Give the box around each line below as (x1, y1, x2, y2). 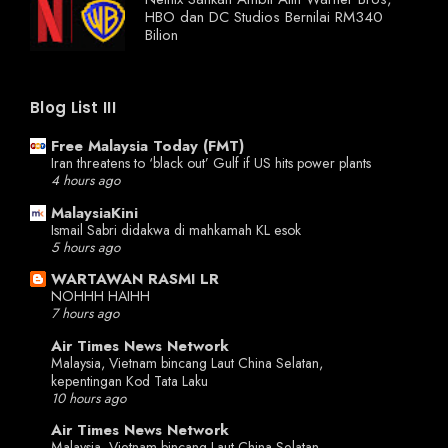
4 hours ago (51, 171, 120, 191)
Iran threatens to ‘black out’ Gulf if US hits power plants (51, 153, 371, 174)
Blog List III (30, 97, 116, 119)
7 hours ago (51, 304, 119, 324)
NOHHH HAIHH (51, 286, 150, 307)
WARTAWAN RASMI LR (51, 268, 219, 291)
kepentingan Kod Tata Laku (51, 370, 208, 391)
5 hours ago (51, 237, 120, 257)
